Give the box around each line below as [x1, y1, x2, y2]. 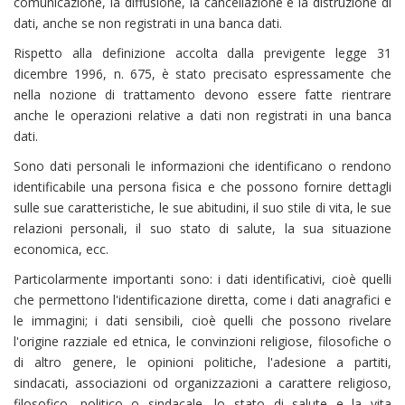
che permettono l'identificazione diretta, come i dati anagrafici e [14, 291, 391, 308]
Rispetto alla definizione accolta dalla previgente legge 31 [14, 44, 391, 61]
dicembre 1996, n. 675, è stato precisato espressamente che [14, 65, 391, 82]
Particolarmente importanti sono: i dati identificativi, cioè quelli [14, 270, 391, 287]
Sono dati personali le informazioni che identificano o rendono [14, 157, 391, 174]
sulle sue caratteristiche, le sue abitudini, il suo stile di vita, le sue [14, 199, 391, 216]
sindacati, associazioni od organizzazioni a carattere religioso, [14, 374, 391, 391]
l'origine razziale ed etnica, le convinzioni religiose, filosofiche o [14, 333, 391, 350]
